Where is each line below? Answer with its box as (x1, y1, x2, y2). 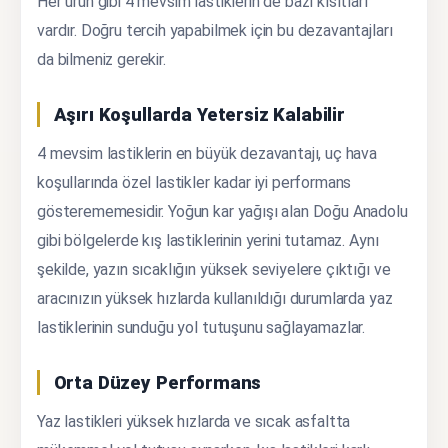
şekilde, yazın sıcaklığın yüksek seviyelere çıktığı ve (37, 259, 391, 279)
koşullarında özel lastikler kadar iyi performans (37, 172, 352, 192)
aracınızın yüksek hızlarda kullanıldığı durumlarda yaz (37, 288, 393, 308)
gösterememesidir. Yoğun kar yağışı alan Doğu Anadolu (37, 201, 408, 221)
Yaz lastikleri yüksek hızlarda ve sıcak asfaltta (37, 411, 351, 431)
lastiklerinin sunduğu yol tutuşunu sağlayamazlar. (37, 317, 366, 337)
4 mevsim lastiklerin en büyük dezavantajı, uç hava (37, 143, 377, 163)
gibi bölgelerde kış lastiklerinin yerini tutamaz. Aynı (37, 230, 379, 250)
